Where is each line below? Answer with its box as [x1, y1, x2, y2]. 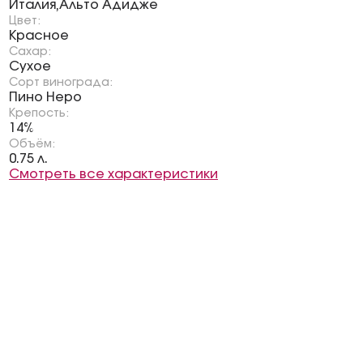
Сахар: [9, 46, 51, 58]
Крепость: [9, 108, 69, 119]
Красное [9, 29, 69, 42]
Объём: [9, 139, 55, 150]
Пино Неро [9, 91, 82, 104]
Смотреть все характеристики [9, 168, 218, 181]
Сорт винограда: [9, 77, 113, 88]
